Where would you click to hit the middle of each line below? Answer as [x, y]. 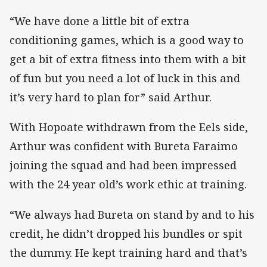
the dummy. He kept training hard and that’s [128, 252]
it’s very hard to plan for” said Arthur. [111, 97]
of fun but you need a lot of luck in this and [125, 78]
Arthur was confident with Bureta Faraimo [124, 146]
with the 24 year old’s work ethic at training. [128, 184]
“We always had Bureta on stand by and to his [132, 214]
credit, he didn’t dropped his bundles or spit [126, 233]
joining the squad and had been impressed [123, 165]
